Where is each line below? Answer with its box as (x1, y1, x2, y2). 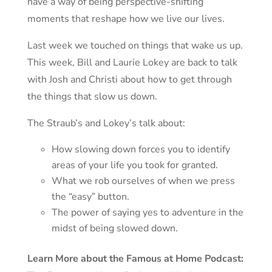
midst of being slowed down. (51, 222, 178, 235)
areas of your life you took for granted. (51, 158, 220, 172)
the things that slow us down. (27, 90, 157, 103)
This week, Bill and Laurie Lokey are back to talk (27, 56, 237, 69)
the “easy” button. (51, 190, 132, 203)
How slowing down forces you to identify (51, 143, 230, 156)
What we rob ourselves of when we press (51, 174, 235, 188)
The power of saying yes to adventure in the (51, 206, 243, 219)
